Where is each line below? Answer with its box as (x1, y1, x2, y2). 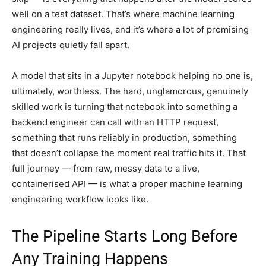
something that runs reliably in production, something (12, 131, 237, 143)
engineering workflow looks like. (12, 193, 148, 205)
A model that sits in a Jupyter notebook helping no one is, (12, 69, 253, 81)
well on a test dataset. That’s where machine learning (12, 8, 235, 20)
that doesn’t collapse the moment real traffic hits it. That (12, 147, 246, 159)
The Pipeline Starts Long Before (12, 226, 237, 246)
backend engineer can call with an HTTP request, (12, 116, 218, 128)
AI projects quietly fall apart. (12, 39, 129, 50)
